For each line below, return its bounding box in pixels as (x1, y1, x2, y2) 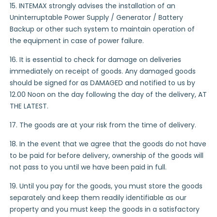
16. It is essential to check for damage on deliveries (10, 55, 181, 64)
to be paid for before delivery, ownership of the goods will (10, 151, 203, 160)
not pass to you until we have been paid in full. (10, 162, 167, 172)
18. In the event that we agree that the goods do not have (10, 139, 206, 149)
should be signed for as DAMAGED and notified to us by (10, 78, 195, 88)
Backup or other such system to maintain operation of (10, 24, 195, 34)
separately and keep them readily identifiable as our (10, 193, 186, 202)
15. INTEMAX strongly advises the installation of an (10, 1, 175, 11)
